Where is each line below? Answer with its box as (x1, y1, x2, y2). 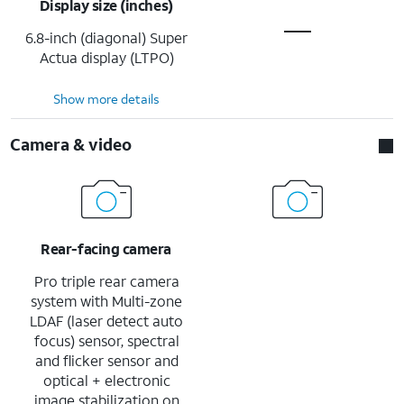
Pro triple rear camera (33, 271, 179, 290)
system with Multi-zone (31, 290, 182, 310)
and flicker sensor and (34, 350, 179, 370)
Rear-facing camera (41, 238, 171, 258)
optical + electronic (42, 370, 170, 390)
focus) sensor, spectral (33, 330, 179, 350)
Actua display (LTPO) (39, 47, 174, 67)
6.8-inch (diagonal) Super (25, 27, 188, 47)
